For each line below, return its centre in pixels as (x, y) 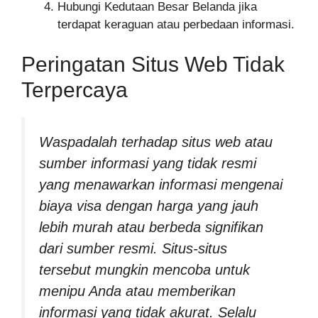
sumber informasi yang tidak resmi (148, 163)
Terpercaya (75, 89)
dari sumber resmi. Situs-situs (133, 248)
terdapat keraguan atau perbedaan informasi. (176, 25)
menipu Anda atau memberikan (137, 291)
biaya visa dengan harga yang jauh (149, 205)
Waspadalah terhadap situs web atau (156, 142)
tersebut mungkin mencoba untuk (144, 269)
